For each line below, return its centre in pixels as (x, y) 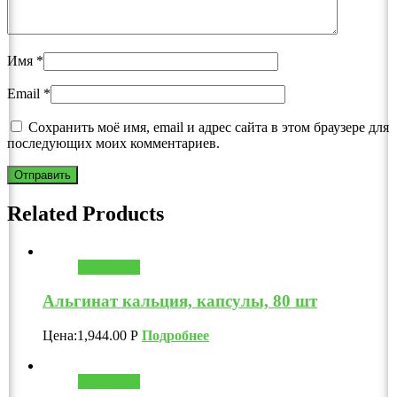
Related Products (86, 213)
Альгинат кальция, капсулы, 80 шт (180, 301)
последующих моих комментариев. (113, 143)
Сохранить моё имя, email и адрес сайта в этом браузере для (209, 127)
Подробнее (175, 336)
